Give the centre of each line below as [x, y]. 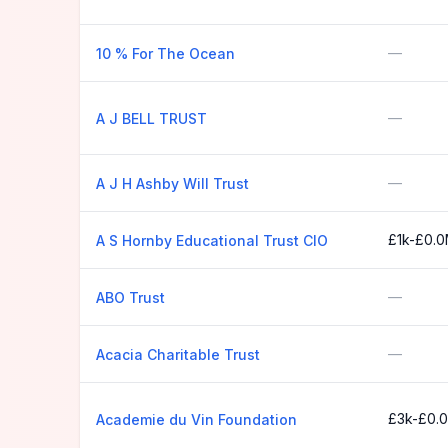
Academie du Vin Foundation [196, 419]
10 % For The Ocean [165, 53]
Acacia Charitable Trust [178, 354]
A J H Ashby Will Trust [172, 183]
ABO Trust [130, 297]
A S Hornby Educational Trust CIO [212, 240]
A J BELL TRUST [151, 118]
